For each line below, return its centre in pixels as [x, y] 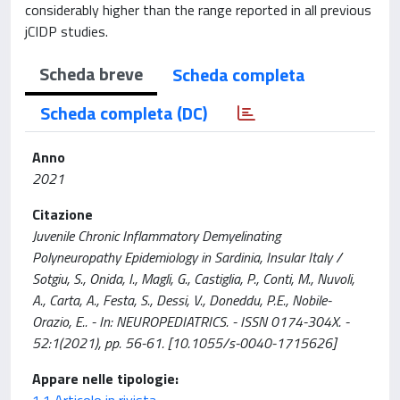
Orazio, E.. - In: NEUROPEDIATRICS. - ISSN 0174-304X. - [191, 321]
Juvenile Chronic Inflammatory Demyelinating [156, 235]
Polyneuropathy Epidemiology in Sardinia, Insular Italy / [187, 257]
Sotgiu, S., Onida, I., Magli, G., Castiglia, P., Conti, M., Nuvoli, [193, 278]
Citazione [62, 214]
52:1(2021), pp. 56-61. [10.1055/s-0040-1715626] [184, 342]
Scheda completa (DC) [124, 112]
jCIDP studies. [67, 31]
